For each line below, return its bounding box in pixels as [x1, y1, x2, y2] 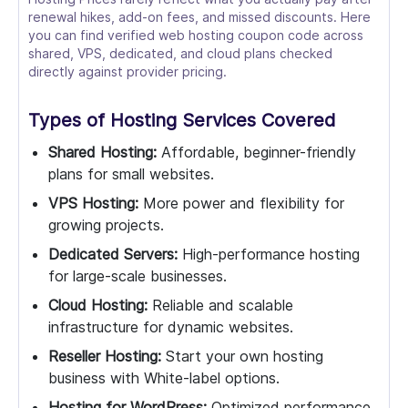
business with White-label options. [48, 369, 280, 387]
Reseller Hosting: [48, 347, 161, 365]
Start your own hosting [161, 347, 323, 365]
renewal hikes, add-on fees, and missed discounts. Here [28, 9, 371, 25]
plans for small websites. [48, 165, 214, 183]
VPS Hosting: [48, 194, 138, 212]
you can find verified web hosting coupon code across [28, 27, 363, 43]
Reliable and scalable [148, 296, 293, 314]
